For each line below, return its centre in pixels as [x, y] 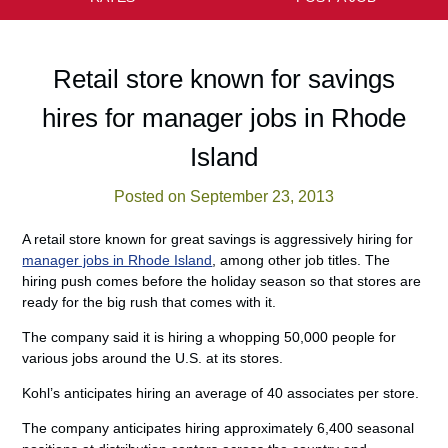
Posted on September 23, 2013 [224, 196]
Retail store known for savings [224, 79]
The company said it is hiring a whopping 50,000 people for [209, 337]
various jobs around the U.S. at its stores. [153, 358]
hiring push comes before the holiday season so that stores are [222, 281]
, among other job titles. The [301, 260]
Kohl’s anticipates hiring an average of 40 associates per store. [221, 393]
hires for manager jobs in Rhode [224, 118]
